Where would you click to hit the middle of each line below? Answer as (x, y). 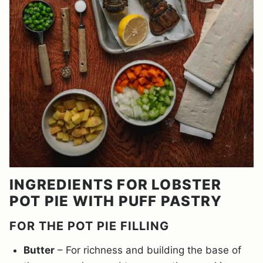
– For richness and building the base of (148, 250)
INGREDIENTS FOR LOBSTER (116, 185)
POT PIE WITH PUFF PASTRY (116, 201)
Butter (39, 250)
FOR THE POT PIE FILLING (89, 226)
